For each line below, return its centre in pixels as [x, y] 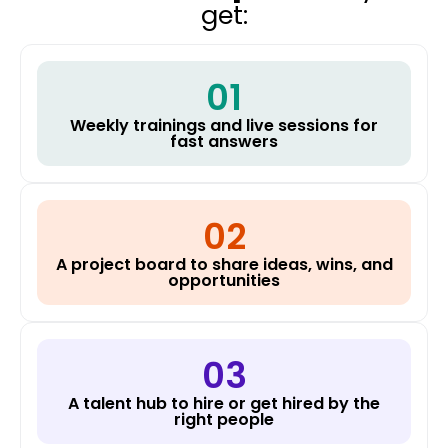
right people [224, 419]
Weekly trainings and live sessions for [224, 125]
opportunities [224, 280]
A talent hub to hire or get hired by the [224, 403]
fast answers [224, 141]
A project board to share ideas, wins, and [224, 264]
